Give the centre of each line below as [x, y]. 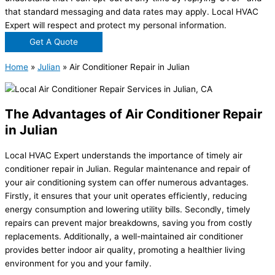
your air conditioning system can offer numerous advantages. [127, 183]
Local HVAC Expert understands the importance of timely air [124, 156]
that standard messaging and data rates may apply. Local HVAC [132, 11]
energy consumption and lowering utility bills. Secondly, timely [128, 210]
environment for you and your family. [78, 264]
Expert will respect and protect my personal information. [116, 25]
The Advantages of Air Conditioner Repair [134, 114]
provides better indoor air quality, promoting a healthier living [125, 250]
